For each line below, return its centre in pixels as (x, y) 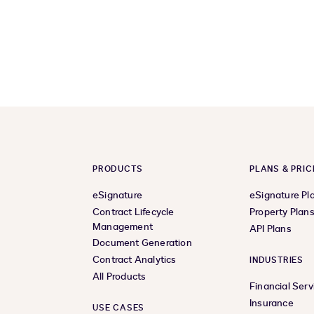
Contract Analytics (135, 260)
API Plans (271, 229)
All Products (120, 277)
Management (123, 227)
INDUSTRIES (277, 260)
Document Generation (142, 243)
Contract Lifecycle (134, 212)
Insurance (272, 303)
